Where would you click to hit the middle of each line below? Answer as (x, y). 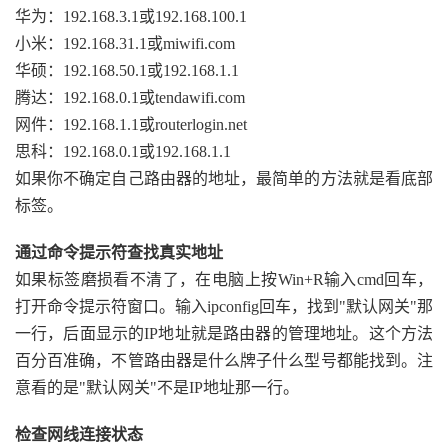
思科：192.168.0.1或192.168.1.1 (123, 151)
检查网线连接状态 (79, 434)
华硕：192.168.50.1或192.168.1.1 (127, 70)
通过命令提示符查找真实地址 (119, 252)
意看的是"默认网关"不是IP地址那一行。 (157, 387)
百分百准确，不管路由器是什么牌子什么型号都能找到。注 (224, 360)
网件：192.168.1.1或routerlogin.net (131, 124)
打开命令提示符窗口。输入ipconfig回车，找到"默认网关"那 (224, 306)
